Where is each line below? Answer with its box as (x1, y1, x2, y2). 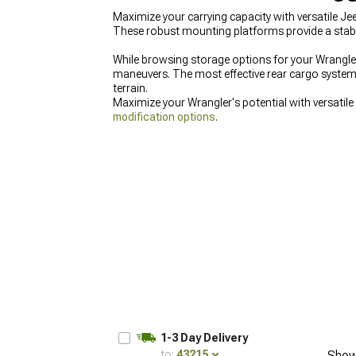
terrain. (113, 82, 148, 95)
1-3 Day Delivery (161, 331, 248, 344)
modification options (113, 110, 215, 123)
